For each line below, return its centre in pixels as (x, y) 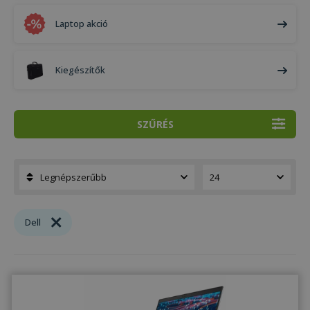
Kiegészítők (80, 70)
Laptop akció (82, 24)
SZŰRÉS (155, 124)
